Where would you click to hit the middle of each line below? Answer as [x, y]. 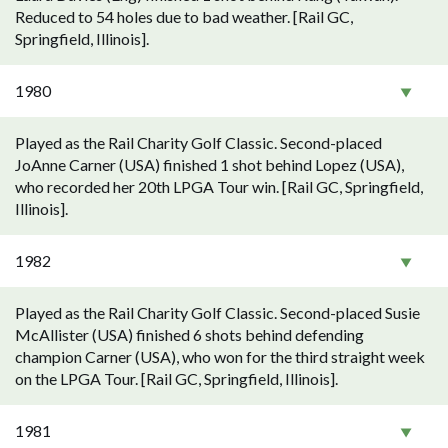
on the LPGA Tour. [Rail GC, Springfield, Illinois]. [176, 378]
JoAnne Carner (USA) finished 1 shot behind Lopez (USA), [209, 164]
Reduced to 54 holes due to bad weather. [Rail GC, [184, 16]
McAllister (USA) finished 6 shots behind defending [189, 334]
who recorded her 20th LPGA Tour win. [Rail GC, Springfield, [219, 186]
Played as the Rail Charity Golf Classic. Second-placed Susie [217, 312]
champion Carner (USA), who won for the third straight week [220, 356]
